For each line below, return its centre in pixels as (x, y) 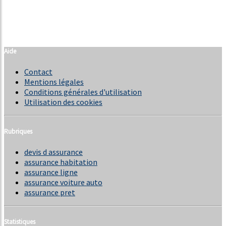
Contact (38, 71)
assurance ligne (51, 172)
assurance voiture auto (63, 182)
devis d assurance (53, 152)
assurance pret (50, 192)
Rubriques (18, 131)
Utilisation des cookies (63, 102)
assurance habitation (61, 162)
